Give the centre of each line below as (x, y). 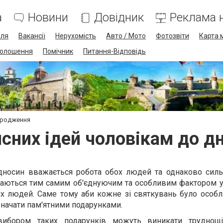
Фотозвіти (172, 36)
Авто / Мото (126, 36)
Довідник (119, 17)
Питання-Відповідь (114, 51)
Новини (48, 17)
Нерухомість (76, 36)
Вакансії (32, 36)
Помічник (58, 51)
